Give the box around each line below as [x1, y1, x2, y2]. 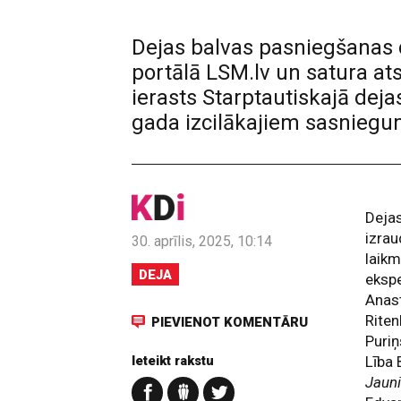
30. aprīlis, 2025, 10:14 [132, 233, 272, 250]
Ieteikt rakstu [132, 353, 214, 369]
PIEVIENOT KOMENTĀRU [151, 314, 308, 330]
